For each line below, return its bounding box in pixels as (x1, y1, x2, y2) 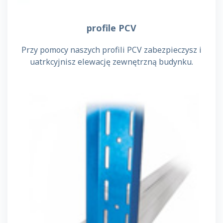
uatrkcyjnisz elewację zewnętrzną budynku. (30, 56, 193, 67)
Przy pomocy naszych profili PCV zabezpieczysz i (21, 44, 202, 55)
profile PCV (87, 21, 136, 34)
